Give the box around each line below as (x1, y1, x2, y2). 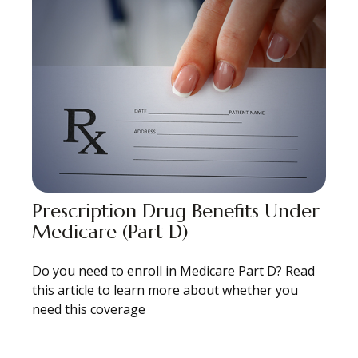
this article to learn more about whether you (32, 280, 298, 299)
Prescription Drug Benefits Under (32, 198, 320, 223)
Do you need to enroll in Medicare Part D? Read (32, 261, 315, 280)
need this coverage (32, 300, 145, 318)
